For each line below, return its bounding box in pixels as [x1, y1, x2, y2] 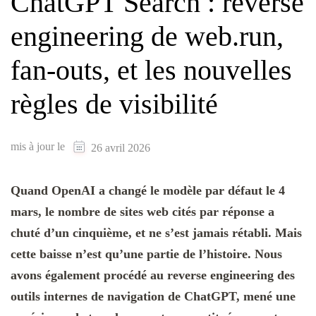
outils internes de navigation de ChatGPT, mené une [11, 288, 296, 303]
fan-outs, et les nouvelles [11, 54, 292, 87]
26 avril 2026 [91, 141, 150, 154]
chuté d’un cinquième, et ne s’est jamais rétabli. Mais [11, 225, 302, 240]
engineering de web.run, [11, 20, 284, 53]
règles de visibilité [11, 88, 218, 121]
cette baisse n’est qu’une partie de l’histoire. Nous [11, 246, 282, 261]
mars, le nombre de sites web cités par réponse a [11, 204, 274, 219]
